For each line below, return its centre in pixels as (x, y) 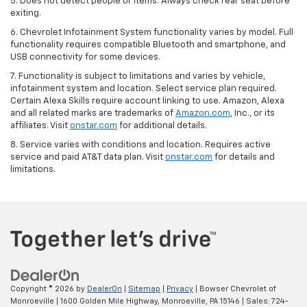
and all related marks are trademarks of (93, 114)
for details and (244, 158)
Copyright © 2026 (43, 288)
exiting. (26, 14)
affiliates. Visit (40, 126)
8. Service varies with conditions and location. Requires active (140, 145)
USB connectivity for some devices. (85, 58)
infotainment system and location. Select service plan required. (144, 89)
